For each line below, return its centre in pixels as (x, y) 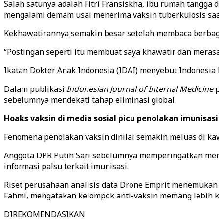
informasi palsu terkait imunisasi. (66, 166)
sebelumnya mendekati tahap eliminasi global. (90, 100)
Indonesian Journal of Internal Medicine (140, 89)
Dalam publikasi (35, 89)
